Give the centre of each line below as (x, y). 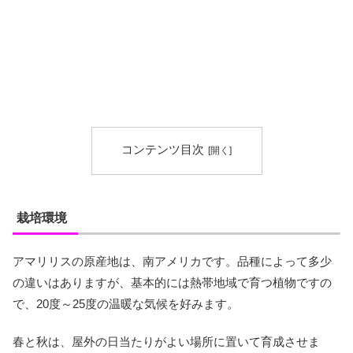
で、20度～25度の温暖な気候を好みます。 (126, 303)
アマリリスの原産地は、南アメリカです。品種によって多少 (172, 261)
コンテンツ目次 (162, 149)
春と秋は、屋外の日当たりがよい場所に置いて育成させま (166, 341)
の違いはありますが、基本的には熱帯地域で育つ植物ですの (172, 282)
